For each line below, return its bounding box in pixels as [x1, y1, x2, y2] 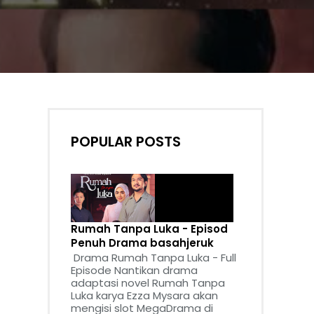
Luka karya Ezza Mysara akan [71, 288, 218, 303]
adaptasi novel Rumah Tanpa [71, 275, 225, 291]
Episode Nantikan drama [71, 263, 198, 278]
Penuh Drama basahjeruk [71, 235, 214, 250]
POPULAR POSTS [71, 132, 181, 151]
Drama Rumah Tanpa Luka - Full [71, 250, 236, 266]
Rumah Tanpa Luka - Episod [71, 221, 228, 236]
